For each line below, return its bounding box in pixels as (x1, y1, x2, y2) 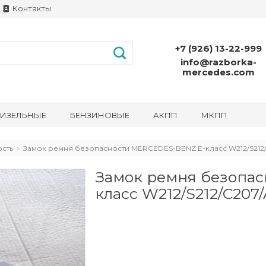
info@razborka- (180, 56, 256, 68)
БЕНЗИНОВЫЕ (70, 110, 129, 121)
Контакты (11, 4, 51, 13)
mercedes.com (182, 66, 255, 78)
